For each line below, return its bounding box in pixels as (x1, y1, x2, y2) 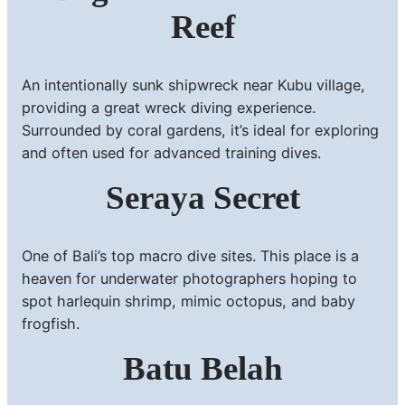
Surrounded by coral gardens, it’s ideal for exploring (22, 120, 379, 139)
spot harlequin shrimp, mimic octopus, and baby (22, 291, 355, 310)
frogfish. (22, 314, 80, 333)
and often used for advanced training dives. (22, 143, 321, 162)
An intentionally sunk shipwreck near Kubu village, (22, 75, 365, 94)
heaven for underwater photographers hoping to (22, 268, 357, 287)
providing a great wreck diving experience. (22, 98, 316, 117)
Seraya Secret (105, 178, 300, 216)
